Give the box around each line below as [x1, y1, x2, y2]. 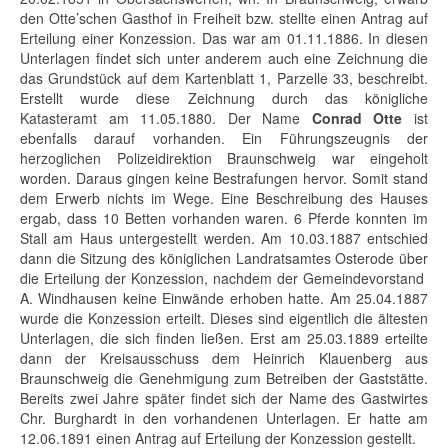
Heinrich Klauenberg [253, 348, 406, 368]
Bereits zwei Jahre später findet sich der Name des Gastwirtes [20, 388, 428, 408]
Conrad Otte [311, 108, 403, 128]
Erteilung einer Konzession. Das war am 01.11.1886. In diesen [20, 28, 428, 48]
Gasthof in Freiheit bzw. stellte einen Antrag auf [117, 8, 428, 28]
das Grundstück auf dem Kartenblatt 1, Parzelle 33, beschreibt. [20, 68, 428, 88]
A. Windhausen [20, 288, 118, 308]
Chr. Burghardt [20, 408, 117, 428]
